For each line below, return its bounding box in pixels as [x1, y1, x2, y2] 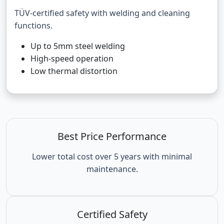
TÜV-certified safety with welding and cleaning [14, 7, 190, 19]
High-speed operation [30, 53, 113, 64]
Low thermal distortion [30, 65, 117, 77]
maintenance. [86, 163, 138, 175]
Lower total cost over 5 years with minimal [32, 151, 192, 162]
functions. [14, 20, 52, 31]
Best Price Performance [57, 129, 166, 143]
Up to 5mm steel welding [30, 40, 125, 52]
